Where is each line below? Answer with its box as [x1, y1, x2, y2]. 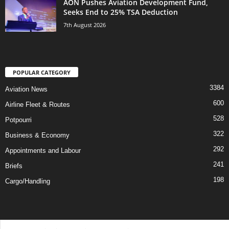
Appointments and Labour [5, 147, 81, 155]
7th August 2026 [63, 21, 106, 29]
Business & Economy [5, 131, 70, 140]
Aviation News [5, 85, 48, 94]
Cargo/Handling [5, 177, 50, 186]
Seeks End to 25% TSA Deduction [63, 7, 178, 17]
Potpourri [5, 116, 32, 124]
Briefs [5, 162, 22, 170]
